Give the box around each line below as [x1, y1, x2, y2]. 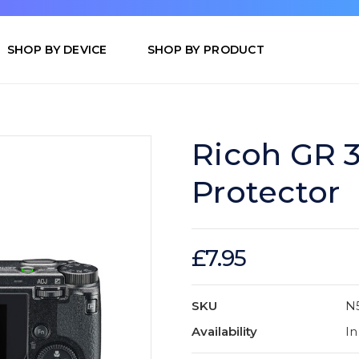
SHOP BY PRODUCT [147, 42, 264, 58]
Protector [192, 173, 341, 212]
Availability [192, 324, 257, 340]
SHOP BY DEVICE [6, 42, 107, 58]
